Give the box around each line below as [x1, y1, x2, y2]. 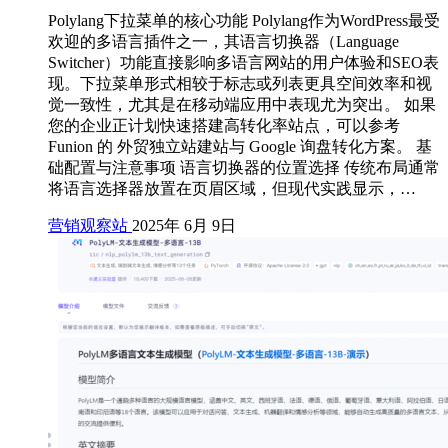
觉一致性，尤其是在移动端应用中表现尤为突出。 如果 [48, 95, 436, 113]
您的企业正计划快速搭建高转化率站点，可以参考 [48, 116, 400, 134]
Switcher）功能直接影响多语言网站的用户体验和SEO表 [48, 53, 439, 71]
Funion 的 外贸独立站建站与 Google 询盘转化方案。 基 [48, 137, 432, 155]
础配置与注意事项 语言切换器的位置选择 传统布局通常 [48, 158, 440, 176]
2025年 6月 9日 [132, 216, 236, 234]
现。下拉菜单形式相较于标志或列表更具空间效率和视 [48, 74, 432, 92]
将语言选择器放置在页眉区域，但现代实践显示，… [48, 179, 416, 197]
